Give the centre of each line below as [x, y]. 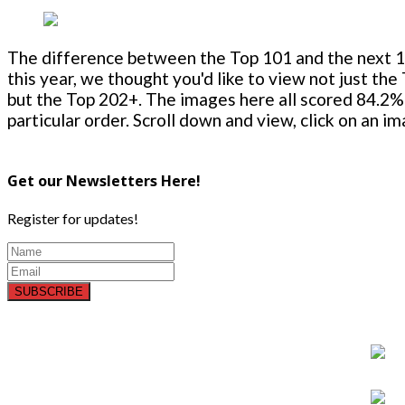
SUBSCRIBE [49, 291]
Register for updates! [73, 218]
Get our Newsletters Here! [104, 180]
